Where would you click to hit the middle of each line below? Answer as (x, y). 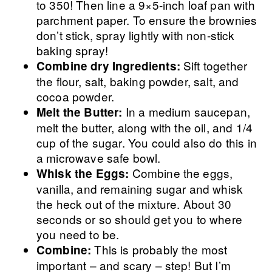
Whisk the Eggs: (84, 173)
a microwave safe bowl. (99, 158)
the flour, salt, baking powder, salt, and (138, 81)
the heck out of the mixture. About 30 (134, 204)
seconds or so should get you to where (139, 219)
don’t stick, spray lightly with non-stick (136, 35)
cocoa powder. (76, 96)
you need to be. (78, 234)
